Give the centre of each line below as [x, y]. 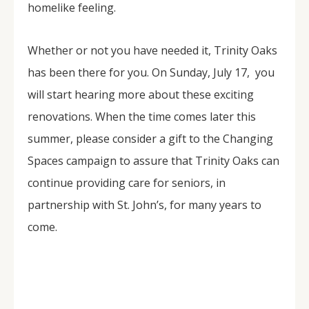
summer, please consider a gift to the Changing [152, 139]
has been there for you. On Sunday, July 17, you [151, 72]
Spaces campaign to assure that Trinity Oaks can [153, 161]
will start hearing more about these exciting [141, 94]
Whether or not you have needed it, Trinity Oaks [152, 50]
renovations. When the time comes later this [142, 117]
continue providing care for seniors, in [127, 183]
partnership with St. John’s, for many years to [144, 205]
